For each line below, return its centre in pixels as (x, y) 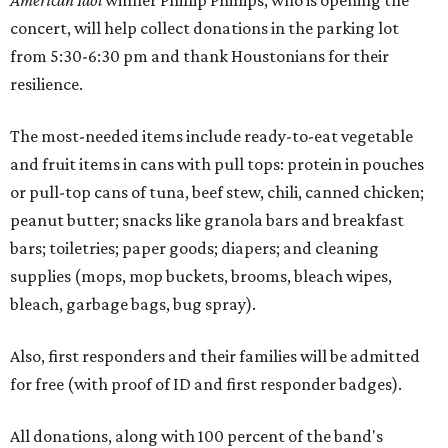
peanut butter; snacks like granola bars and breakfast (207, 220)
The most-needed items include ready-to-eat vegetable (211, 136)
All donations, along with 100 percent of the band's (196, 436)
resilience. (46, 84)
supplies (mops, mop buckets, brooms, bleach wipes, (201, 276)
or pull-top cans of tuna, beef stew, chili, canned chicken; (217, 192)
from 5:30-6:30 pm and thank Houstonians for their (199, 56)
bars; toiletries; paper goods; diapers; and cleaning (194, 248)
